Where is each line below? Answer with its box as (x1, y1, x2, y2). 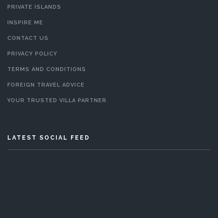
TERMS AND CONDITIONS (7, 66, 86, 73)
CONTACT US (7, 35, 49, 41)
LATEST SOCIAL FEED (7, 134, 90, 141)
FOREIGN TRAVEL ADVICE (7, 81, 85, 88)
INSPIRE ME (7, 19, 43, 26)
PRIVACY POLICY (7, 50, 57, 57)
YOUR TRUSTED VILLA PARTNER (7, 97, 107, 104)
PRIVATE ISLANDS (7, 3, 61, 10)
